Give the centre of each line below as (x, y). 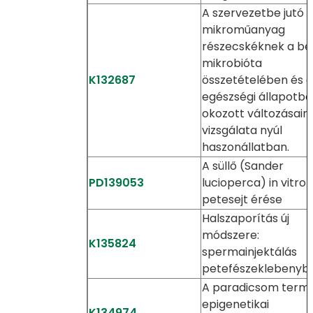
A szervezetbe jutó (253, 13)
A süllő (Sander (242, 166)
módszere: (230, 235)
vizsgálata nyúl (242, 130)
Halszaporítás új (245, 218)
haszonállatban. (245, 147)
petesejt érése (242, 199)
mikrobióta (232, 63)
